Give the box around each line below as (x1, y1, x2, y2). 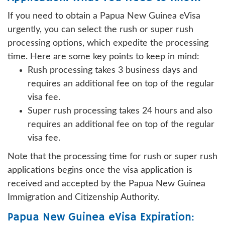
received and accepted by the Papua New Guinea (8, 179, 205, 188)
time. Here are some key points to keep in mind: (8, 52, 199, 61)
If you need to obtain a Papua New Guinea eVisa (8, 11, 200, 21)
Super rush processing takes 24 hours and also (28, 106, 212, 116)
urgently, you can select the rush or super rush (8, 25, 193, 34)
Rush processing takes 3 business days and (28, 65, 197, 75)
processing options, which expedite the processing (8, 38, 208, 48)
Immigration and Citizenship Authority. (8, 192, 159, 202)
